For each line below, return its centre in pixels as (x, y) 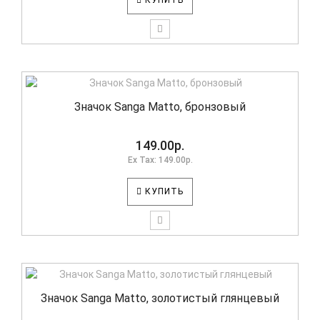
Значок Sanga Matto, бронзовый (160, 107)
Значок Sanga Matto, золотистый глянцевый (160, 298)
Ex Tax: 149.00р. (160, 160)
